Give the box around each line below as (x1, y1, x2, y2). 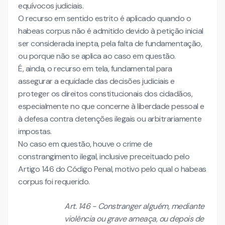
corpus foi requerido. (18, 176, 90, 187)
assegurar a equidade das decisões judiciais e (18, 76, 175, 86)
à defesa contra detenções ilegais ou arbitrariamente (18, 114, 201, 124)
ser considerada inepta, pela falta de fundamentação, (18, 38, 202, 49)
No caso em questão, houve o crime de (18, 139, 152, 149)
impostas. (18, 126, 52, 137)
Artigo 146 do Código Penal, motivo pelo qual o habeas (18, 164, 206, 174)
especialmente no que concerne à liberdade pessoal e (18, 101, 204, 111)
